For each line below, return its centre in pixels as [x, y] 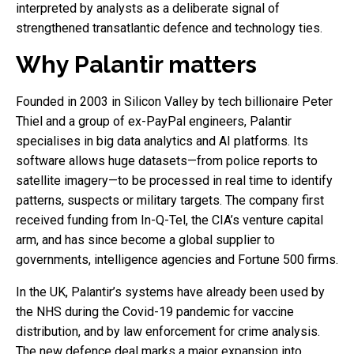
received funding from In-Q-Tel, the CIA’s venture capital [169, 220]
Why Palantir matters [136, 64]
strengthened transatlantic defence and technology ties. [169, 28]
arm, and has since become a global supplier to [145, 239]
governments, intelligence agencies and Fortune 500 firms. [177, 259]
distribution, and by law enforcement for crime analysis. [168, 331]
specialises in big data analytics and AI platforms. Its [162, 141]
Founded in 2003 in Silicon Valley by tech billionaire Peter [174, 101]
